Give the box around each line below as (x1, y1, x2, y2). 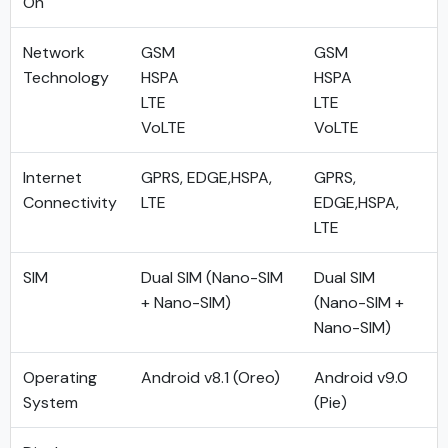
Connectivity (23, 192, 117, 213)
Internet (23, 167, 82, 188)
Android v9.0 (314, 367, 408, 388)
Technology (23, 67, 109, 88)
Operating (23, 367, 97, 388)
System (23, 392, 78, 413)
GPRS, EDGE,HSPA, (141, 167, 272, 188)
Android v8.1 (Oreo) (141, 367, 280, 388)
